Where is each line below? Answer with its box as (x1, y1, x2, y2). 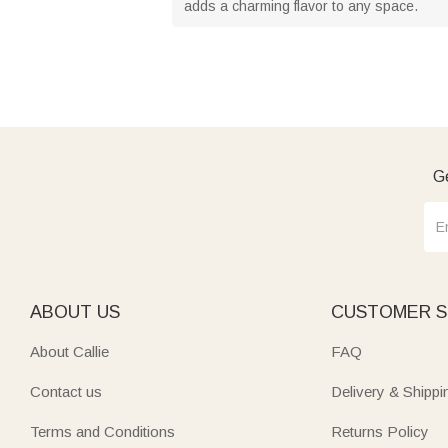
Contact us (30, 382, 102, 400)
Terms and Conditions (30, 422, 175, 440)
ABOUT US (30, 301, 120, 322)
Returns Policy (331, 422, 430, 440)
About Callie (30, 342, 109, 360)
